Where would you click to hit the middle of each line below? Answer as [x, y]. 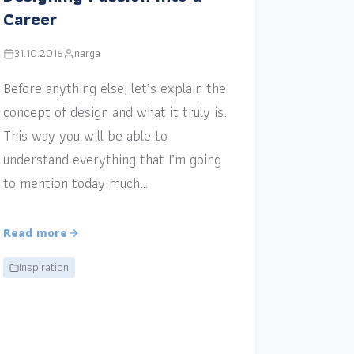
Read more [35, 233]
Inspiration [43, 267]
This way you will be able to [85, 136]
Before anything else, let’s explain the [114, 88]
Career [30, 20]
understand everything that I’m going [112, 160]
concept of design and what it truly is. [115, 112]
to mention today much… [75, 183]
